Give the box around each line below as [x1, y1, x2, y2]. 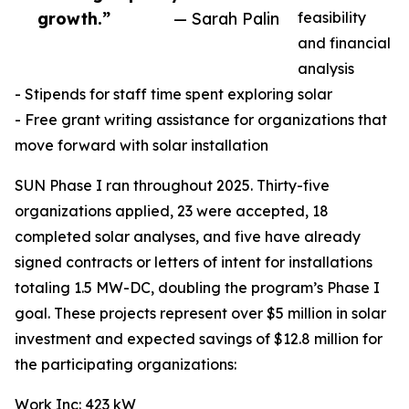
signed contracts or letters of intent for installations [15, 253, 372, 272]
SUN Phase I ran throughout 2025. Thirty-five [15, 176, 330, 195]
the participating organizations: [15, 355, 236, 374]
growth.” [37, 8, 110, 29]
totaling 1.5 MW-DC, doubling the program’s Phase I [15, 278, 380, 298]
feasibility [298, 8, 366, 27]
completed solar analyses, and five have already [15, 227, 361, 246]
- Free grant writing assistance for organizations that [15, 110, 387, 130]
